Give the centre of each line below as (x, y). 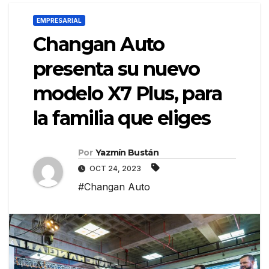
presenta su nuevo (116, 69)
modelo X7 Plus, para (127, 94)
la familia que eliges (122, 118)
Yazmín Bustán (127, 153)
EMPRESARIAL (59, 21)
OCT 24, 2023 (115, 169)
